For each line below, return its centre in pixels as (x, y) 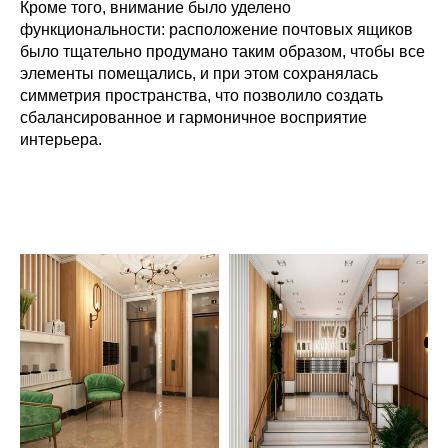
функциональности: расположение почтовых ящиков (216, 29)
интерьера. (61, 139)
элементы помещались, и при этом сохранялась (199, 73)
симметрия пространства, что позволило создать (201, 95)
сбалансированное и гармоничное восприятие (193, 117)
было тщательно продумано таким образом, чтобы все (222, 51)
